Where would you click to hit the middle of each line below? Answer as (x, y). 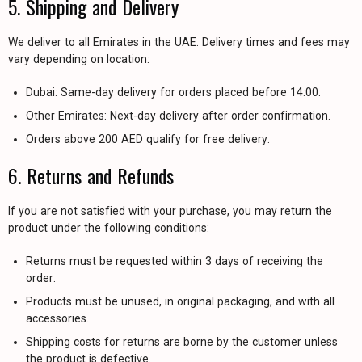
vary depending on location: (79, 59)
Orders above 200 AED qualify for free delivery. (148, 139)
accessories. (57, 318)
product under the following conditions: (109, 228)
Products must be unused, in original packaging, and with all (180, 301)
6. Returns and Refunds (91, 175)
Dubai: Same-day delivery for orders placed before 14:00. (173, 92)
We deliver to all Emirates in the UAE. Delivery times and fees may (179, 42)
